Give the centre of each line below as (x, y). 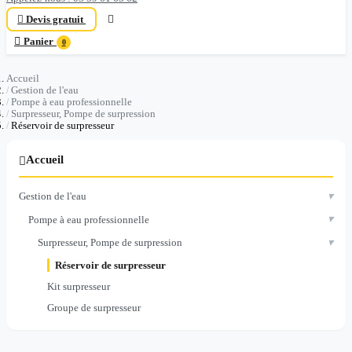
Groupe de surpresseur (94, 307)
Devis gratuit (55, 19)
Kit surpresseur (79, 286)
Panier (38, 41)
